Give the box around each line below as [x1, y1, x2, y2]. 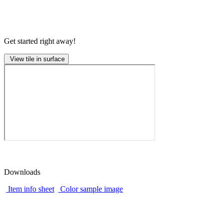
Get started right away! [4, 36, 76, 45]
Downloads [4, 167, 40, 176]
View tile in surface [8, 55, 65, 63]
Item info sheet [8, 184, 54, 193]
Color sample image [60, 184, 123, 193]
